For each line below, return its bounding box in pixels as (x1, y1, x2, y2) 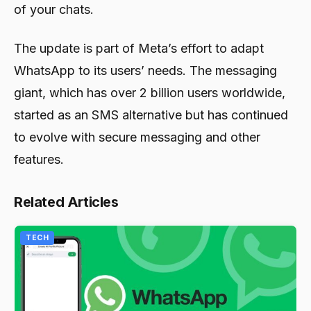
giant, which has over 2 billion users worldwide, (14, 85, 285, 101)
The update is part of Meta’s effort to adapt (14, 41, 264, 56)
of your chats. (14, 2, 94, 17)
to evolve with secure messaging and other (14, 130, 260, 145)
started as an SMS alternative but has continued (14, 108, 288, 123)
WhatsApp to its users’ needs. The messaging (14, 63, 277, 78)
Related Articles (14, 194, 119, 211)
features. (14, 152, 64, 167)
